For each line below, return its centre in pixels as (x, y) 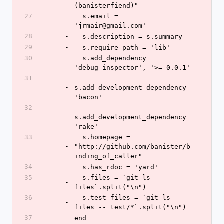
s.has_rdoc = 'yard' (120, 167)
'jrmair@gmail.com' (110, 26)
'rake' (86, 127)
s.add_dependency (78, 58)
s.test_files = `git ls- (78, 198)
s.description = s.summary (132, 37)
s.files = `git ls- (78, 178)
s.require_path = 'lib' (126, 48)
